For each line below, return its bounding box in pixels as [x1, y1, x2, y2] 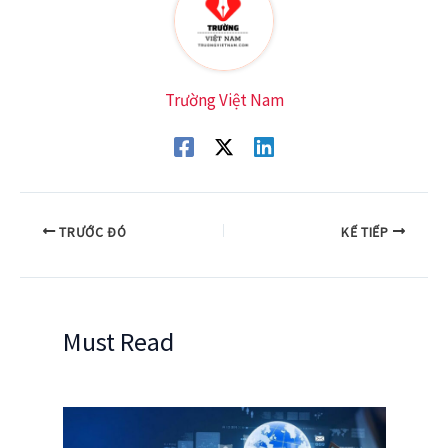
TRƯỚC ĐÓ [55, 223, 127, 241]
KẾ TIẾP [340, 223, 393, 241]
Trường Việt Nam [164, 88, 284, 111]
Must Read [62, 324, 174, 358]
